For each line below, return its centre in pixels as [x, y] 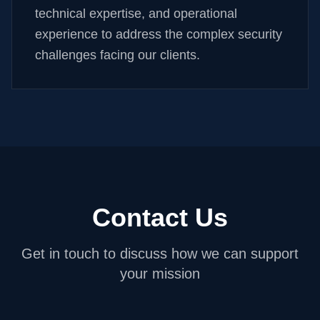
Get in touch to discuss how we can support [160, 254]
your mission [160, 274]
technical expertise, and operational [136, 14]
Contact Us [160, 217]
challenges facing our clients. [117, 55]
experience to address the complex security [159, 34]
